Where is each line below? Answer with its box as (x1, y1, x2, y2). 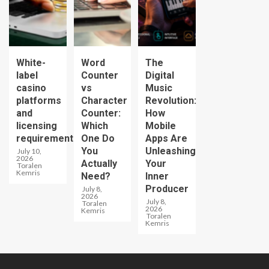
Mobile (145, 119, 176, 131)
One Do (80, 132, 115, 144)
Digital (145, 69, 174, 81)
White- (16, 56, 46, 68)
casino (16, 82, 46, 94)
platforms (16, 94, 61, 106)
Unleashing (145, 145, 196, 157)
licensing (16, 119, 57, 131)
